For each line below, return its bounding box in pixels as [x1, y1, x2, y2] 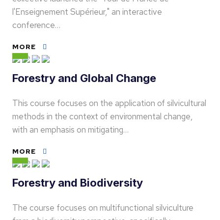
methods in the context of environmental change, [12, 111, 192, 122]
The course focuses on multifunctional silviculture [12, 202, 193, 213]
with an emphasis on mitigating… [12, 124, 129, 135]
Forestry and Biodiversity [12, 176, 143, 189]
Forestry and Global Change [12, 72, 156, 84]
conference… [12, 20, 60, 30]
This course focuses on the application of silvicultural [12, 98, 206, 109]
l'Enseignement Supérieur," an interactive [12, 6, 162, 17]
